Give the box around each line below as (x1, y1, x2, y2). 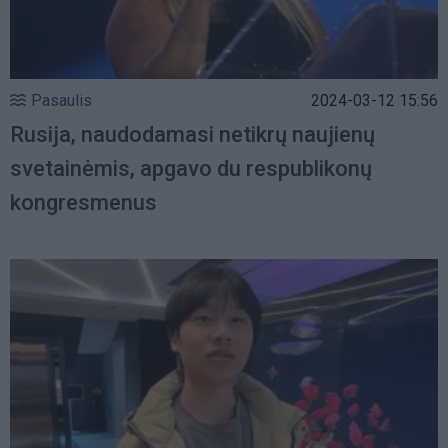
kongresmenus (10, 190, 157, 216)
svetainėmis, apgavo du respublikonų (10, 156, 372, 182)
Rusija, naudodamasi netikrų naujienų (10, 122, 375, 148)
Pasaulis (31, 91, 92, 111)
